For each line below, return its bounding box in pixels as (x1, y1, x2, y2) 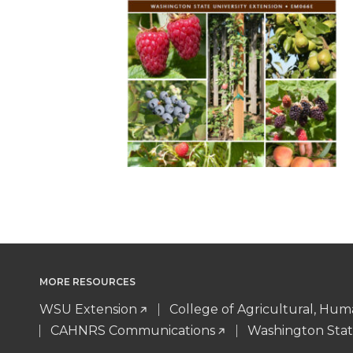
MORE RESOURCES (39, 276, 136, 288)
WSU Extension (39, 302, 137, 318)
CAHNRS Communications (50, 323, 215, 339)
